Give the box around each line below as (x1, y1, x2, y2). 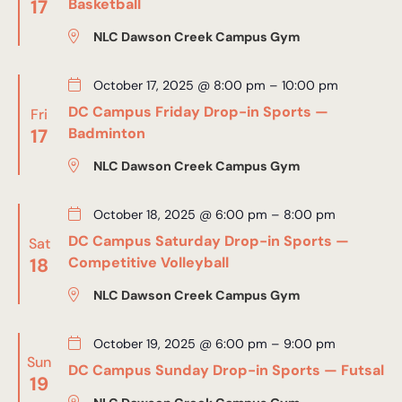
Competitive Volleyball (67, 253, 229, 272)
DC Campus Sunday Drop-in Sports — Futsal (67, 361, 384, 380)
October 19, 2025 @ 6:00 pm (92, 336, 267, 352)
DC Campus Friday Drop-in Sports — (67, 102, 328, 121)
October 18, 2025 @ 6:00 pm (92, 206, 267, 223)
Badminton (67, 124, 145, 143)
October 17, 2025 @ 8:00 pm (92, 77, 266, 93)
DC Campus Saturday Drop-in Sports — (67, 232, 349, 250)
